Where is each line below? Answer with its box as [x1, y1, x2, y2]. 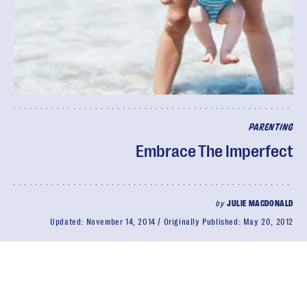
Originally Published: [163, 217, 243, 227]
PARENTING [248, 123, 293, 132]
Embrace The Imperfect [136, 142, 293, 161]
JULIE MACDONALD [227, 199, 293, 208]
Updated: [50, 217, 86, 227]
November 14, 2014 [86, 217, 156, 227]
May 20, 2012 [243, 217, 293, 227]
